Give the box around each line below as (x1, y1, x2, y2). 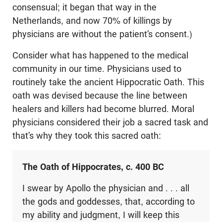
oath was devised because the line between (12, 90, 187, 101)
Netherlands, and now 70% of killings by (12, 15, 172, 26)
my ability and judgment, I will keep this (22, 210, 179, 221)
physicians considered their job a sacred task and (12, 117, 208, 128)
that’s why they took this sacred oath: (12, 130, 161, 141)
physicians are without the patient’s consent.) (12, 29, 192, 40)
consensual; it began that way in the (12, 2, 157, 13)
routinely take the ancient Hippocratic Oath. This (12, 77, 204, 88)
